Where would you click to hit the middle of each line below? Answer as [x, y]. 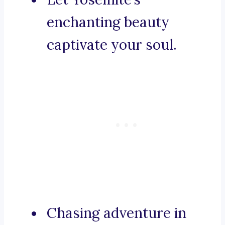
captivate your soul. [112, 45]
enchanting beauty [108, 22]
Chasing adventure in [117, 213]
